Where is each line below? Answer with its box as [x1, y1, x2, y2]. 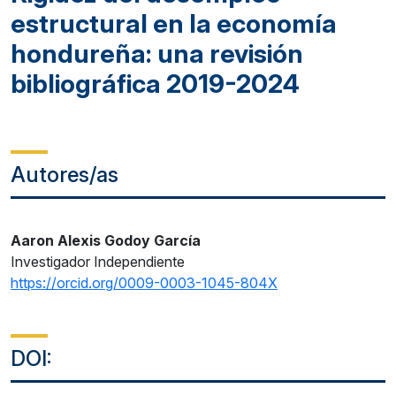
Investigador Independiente [11, 253, 185, 271]
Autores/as [11, 162, 118, 188]
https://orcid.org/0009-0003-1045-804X [11, 274, 278, 293]
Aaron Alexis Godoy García [11, 232, 201, 250]
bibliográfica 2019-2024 [11, 68, 300, 100]
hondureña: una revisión [11, 38, 303, 70]
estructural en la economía [11, 8, 337, 40]
